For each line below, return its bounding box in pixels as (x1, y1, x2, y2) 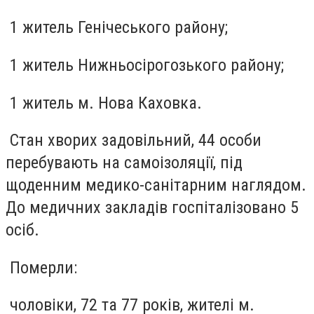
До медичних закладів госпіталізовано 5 (6, 198, 299, 218)
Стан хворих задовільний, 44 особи (6, 130, 261, 151)
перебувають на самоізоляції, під (6, 153, 243, 173)
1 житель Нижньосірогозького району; (6, 55, 284, 75)
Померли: (6, 257, 77, 278)
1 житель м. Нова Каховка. (6, 93, 202, 113)
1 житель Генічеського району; (6, 18, 228, 38)
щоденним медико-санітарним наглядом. (6, 175, 306, 196)
